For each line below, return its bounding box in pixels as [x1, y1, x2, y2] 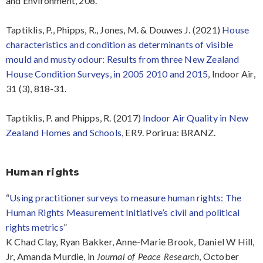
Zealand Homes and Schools [6, 126, 122, 138]
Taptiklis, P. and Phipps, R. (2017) [6, 112, 143, 123]
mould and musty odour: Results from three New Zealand [6, 53, 240, 65]
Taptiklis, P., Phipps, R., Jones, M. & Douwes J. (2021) [6, 23, 222, 35]
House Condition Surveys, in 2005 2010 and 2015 [6, 68, 208, 79]
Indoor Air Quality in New [143, 112, 249, 123]
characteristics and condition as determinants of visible [6, 38, 234, 50]
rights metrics [6, 221, 63, 233]
